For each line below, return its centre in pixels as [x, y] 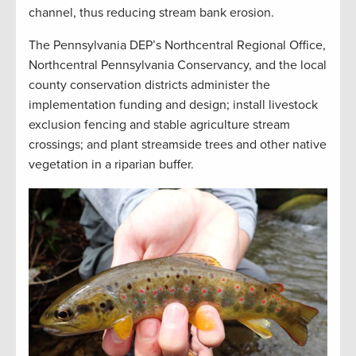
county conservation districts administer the [149, 85]
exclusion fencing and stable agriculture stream [159, 124]
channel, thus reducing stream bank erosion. [151, 12]
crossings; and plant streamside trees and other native [178, 144]
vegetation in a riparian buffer [110, 164]
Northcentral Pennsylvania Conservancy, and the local [178, 65]
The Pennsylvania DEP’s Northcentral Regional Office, [177, 45]
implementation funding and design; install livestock [173, 104]
